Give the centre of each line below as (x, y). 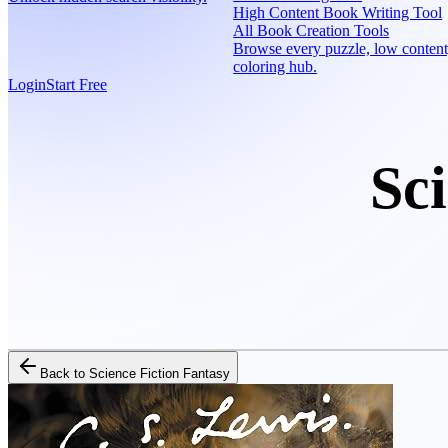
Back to (64, 373)
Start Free (76, 84)
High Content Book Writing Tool (338, 12)
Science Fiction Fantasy (159, 373)
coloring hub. (275, 66)
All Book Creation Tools (311, 30)
